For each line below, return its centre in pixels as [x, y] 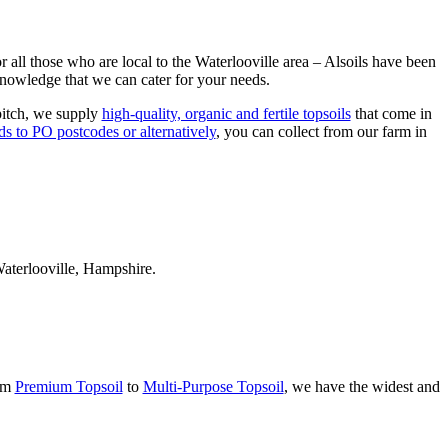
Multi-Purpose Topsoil [213, 387]
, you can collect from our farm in [321, 131]
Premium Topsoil [68, 387]
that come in [391, 113]
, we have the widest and [361, 387]
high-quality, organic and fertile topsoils [226, 113]
